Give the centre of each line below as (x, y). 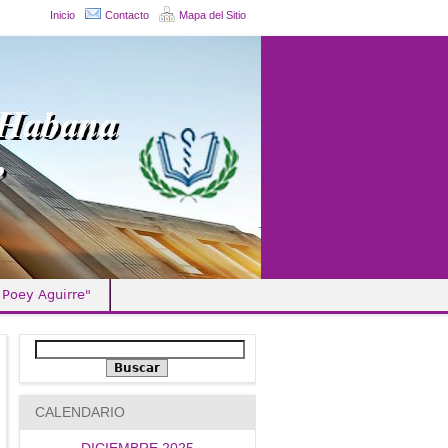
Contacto (127, 15)
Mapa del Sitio (212, 15)
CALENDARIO (79, 412)
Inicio (62, 15)
